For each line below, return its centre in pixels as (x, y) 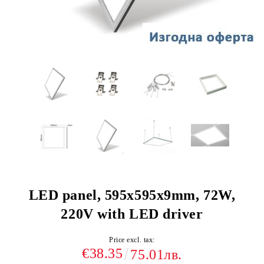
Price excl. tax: (132, 240)
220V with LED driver (132, 214)
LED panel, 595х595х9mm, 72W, (132, 195)
